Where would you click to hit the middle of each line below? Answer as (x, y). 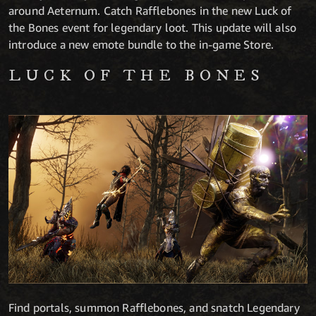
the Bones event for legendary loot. (100, 28)
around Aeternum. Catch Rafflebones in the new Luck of (150, 11)
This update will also (244, 28)
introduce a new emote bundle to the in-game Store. (141, 45)
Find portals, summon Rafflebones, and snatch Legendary (154, 307)
